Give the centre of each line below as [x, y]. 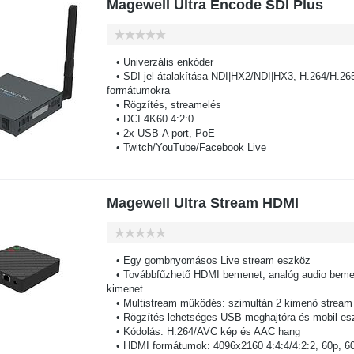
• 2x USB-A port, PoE [160, 133]
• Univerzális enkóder [160, 62]
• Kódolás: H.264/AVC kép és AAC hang [203, 331]
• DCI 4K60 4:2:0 [150, 119]
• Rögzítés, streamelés [164, 105]
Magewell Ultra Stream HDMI [202, 203]
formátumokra [138, 90]
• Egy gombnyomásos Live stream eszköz [208, 260]
